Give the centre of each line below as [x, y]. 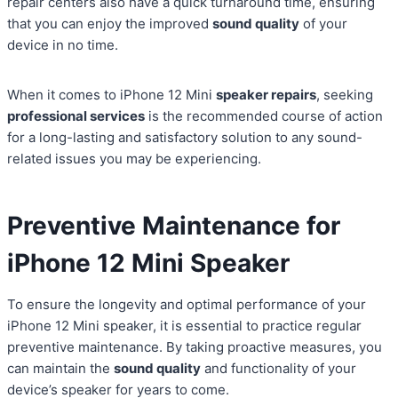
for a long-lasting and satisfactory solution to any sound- [185, 138]
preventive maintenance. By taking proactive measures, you [195, 347]
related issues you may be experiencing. [134, 159]
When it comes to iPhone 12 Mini [111, 95]
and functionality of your [279, 369]
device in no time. [63, 45]
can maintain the [60, 369]
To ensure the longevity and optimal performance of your [187, 305]
